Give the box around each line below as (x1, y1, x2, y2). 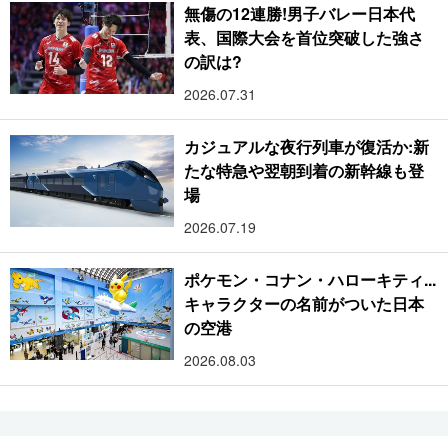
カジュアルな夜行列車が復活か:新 (184, 134, 430, 158)
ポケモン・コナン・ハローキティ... (184, 267, 436, 291)
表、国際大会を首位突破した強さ (184, 25, 425, 49)
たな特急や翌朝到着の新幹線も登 (184, 158, 425, 182)
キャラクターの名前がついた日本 (184, 291, 425, 315)
